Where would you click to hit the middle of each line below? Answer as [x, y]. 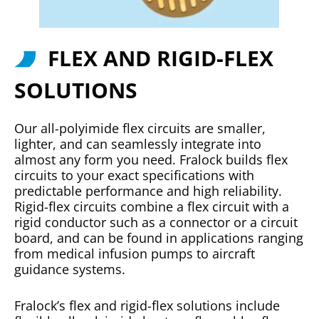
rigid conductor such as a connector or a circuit [156, 222]
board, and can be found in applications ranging [159, 237]
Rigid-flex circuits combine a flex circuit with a [152, 206]
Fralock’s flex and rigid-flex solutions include [147, 305]
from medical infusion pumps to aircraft [135, 253]
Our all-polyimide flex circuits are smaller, [140, 128]
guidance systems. [70, 269]
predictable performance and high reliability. [148, 190]
